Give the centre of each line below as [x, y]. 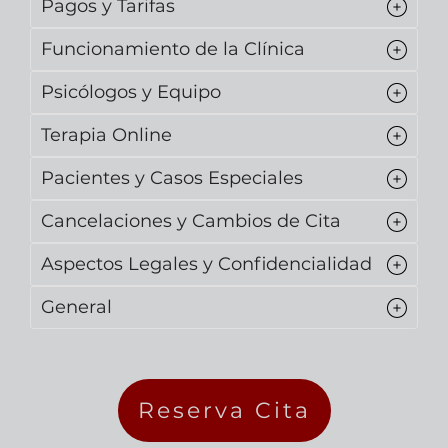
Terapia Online [106, 135]
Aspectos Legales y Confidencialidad [206, 264]
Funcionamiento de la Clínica [173, 49]
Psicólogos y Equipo [131, 92]
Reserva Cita [224, 411]
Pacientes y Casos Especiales [172, 178]
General [76, 307]
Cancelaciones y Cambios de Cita [191, 221]
